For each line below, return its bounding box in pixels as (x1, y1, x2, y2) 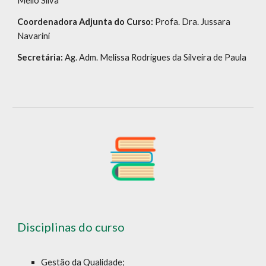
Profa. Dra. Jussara (155, 16, 231, 27)
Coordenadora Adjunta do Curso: (17, 16, 156, 27)
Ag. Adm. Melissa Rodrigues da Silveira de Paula (65, 52, 249, 62)
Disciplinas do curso (17, 219, 125, 234)
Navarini (17, 30, 50, 41)
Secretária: (17, 52, 65, 62)
